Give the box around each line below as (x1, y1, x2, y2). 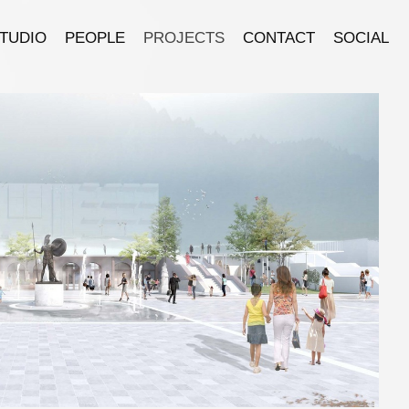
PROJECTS (143, 29, 225, 47)
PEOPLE (65, 29, 125, 47)
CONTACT (243, 29, 315, 47)
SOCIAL (333, 29, 389, 47)
